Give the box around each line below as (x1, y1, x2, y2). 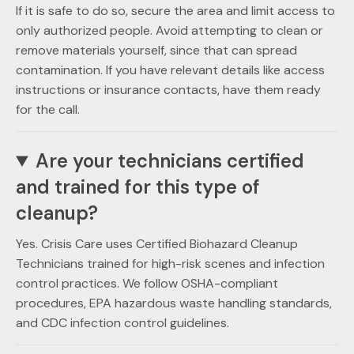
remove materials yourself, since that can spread (16, 42, 297, 59)
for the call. (16, 101, 80, 119)
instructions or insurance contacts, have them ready (16, 81, 321, 99)
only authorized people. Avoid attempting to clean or (16, 22, 323, 40)
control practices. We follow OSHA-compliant (16, 275, 278, 292)
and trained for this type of (16, 175, 260, 200)
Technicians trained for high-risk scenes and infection (16, 255, 325, 273)
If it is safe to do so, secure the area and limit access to (16, 2, 335, 20)
